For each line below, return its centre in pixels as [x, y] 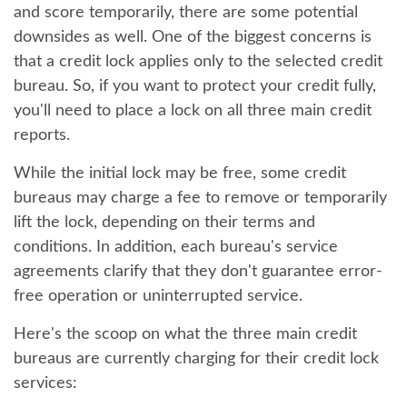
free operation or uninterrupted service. [158, 296]
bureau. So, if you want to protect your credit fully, [195, 86]
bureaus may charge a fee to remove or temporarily [200, 198]
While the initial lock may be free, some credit [180, 174]
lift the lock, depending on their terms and [164, 223]
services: [45, 383]
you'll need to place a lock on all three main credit [193, 111]
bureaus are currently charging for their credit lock [196, 359]
